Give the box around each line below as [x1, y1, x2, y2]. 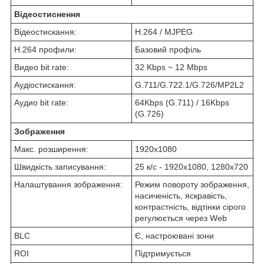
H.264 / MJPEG [135, 27, 193, 37]
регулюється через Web [135, 213, 227, 223]
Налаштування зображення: [14, 180, 123, 190]
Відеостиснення [14, 9, 80, 19]
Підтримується [135, 249, 191, 259]
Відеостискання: [14, 27, 77, 37]
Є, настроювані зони [135, 231, 214, 241]
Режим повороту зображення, [135, 180, 249, 190]
